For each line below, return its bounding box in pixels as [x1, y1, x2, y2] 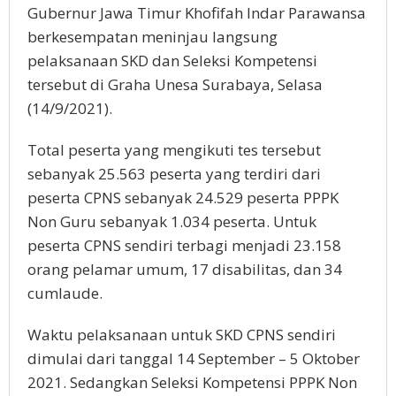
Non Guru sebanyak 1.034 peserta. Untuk [27, 211, 316, 232]
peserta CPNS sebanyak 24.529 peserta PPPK [27, 187, 339, 209]
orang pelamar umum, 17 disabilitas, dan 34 [27, 259, 342, 280]
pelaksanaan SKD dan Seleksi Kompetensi [27, 50, 317, 72]
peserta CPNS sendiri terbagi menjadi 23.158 [27, 235, 341, 256]
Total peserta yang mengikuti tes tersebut [27, 140, 321, 161]
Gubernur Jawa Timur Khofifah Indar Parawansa [27, 3, 366, 24]
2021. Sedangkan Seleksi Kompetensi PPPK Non [27, 372, 357, 393]
